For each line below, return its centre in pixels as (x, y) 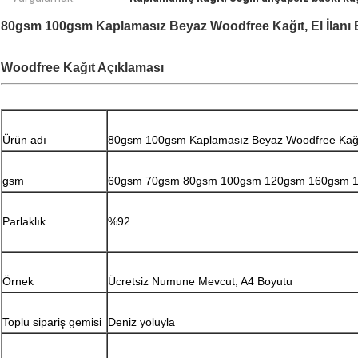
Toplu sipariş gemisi (52, 322)
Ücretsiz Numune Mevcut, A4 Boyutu (200, 282)
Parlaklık (24, 222)
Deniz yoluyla (141, 322)
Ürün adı (24, 140)
